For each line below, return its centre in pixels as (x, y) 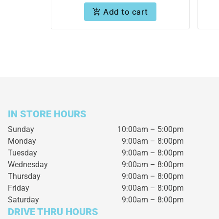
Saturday (23, 199)
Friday (19, 188)
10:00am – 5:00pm (150, 129)
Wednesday (28, 164)
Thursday (24, 176)
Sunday (21, 129)
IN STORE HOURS (47, 114)
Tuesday (22, 153)
